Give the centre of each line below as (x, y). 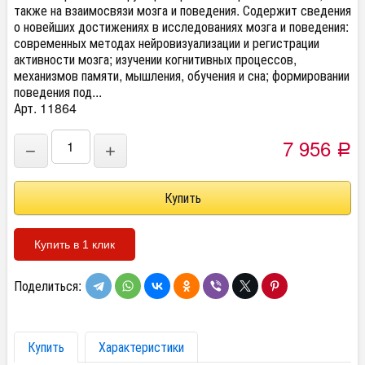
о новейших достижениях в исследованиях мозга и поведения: (181, 26)
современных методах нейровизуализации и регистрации (167, 43)
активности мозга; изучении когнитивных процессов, (155, 59)
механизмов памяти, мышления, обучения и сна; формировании (182, 75)
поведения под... (58, 92)
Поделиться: (48, 286)
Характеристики (141, 347)
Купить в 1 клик (75, 244)
